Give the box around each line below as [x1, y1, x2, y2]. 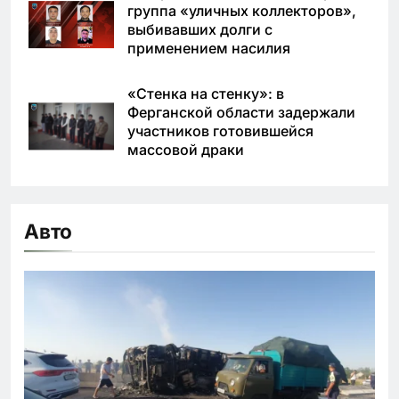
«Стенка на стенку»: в [127, 84, 284, 102]
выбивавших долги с [127, 20, 273, 38]
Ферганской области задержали [127, 102, 355, 121]
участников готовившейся [127, 121, 313, 140]
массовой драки [127, 140, 244, 159]
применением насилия [127, 38, 290, 57]
